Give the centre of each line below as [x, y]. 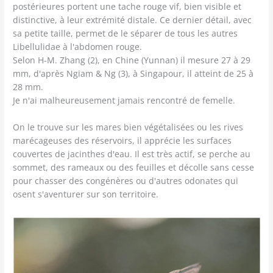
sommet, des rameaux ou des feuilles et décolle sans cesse [134, 167]
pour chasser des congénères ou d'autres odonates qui [126, 180]
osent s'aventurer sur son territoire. [86, 194]
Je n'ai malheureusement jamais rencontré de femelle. [124, 100]
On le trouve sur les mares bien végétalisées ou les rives [128, 127]
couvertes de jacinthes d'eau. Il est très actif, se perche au [132, 154]
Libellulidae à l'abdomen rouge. [78, 46]
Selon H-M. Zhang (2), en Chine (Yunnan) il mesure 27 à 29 [132, 60]
